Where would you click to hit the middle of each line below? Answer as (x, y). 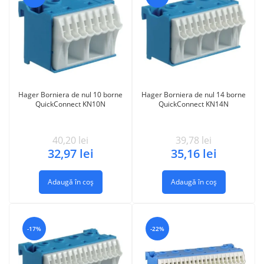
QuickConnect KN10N (70, 104)
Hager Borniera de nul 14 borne (194, 95)
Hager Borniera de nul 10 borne (70, 95)
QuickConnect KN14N (194, 104)
